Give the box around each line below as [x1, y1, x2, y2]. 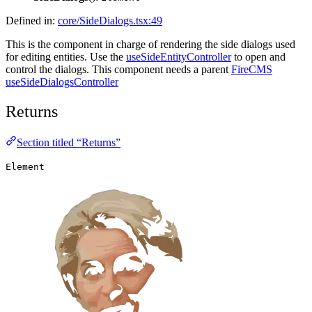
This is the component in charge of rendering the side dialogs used [6, 38, 295, 51]
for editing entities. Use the [6, 51, 126, 63]
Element [6, 162, 45, 173]
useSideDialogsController [6, 76, 118, 88]
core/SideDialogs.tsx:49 [58, 15, 162, 27]
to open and [231, 51, 286, 63]
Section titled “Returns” [17, 136, 120, 149]
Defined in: [6, 15, 58, 27]
